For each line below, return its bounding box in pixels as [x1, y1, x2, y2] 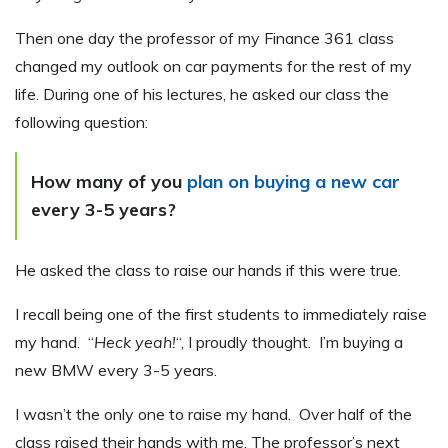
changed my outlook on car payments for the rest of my [15, 55, 412, 76]
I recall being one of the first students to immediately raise [15, 303, 427, 324]
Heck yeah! [94, 331, 176, 352]
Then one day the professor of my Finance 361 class [15, 27, 394, 48]
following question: [15, 111, 148, 132]
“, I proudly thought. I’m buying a [176, 331, 403, 352]
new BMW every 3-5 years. [15, 359, 217, 380]
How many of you [31, 169, 187, 193]
